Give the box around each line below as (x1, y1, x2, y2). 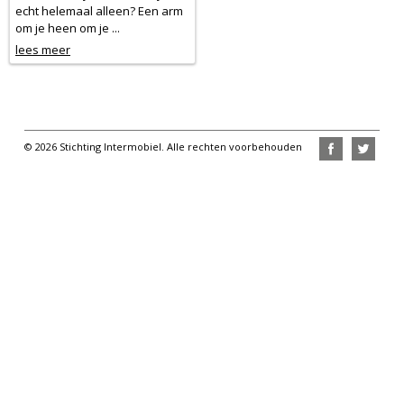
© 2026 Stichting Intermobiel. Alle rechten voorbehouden (24, 139, 303, 153)
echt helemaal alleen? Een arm (15, 3, 183, 20)
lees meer (15, 41, 70, 59)
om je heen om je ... (15, 20, 120, 37)
